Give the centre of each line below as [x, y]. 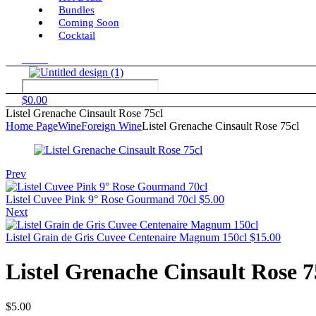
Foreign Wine [111, 126]
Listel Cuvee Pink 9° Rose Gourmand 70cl [101, 199]
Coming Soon [89, 23]
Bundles [77, 10]
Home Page [32, 126]
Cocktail [77, 35]
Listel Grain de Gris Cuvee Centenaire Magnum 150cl [126, 237]
